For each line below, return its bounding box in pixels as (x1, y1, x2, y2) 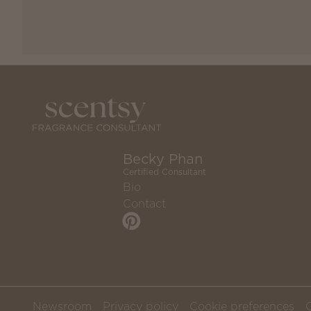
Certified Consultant (123, 166, 206, 178)
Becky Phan (123, 149, 203, 169)
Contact (123, 196, 166, 212)
